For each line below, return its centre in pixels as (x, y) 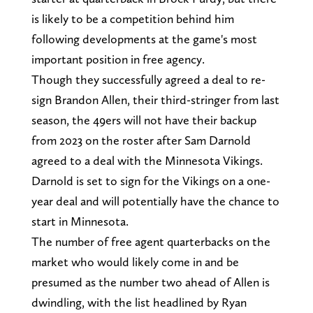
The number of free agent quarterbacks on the (151, 241)
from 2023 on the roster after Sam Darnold (141, 140)
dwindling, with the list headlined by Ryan (139, 302)
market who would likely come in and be (135, 261)
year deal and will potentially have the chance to (155, 201)
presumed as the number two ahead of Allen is (150, 282)
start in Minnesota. (80, 221)
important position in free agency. (118, 59)
